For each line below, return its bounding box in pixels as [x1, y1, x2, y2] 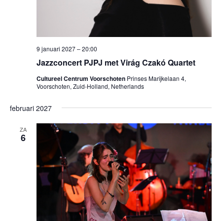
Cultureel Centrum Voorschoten [36, 74, 127, 83]
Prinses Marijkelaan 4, [126, 74, 186, 83]
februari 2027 [9, 103, 52, 113]
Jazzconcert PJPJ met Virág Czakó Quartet [36, 57, 195, 69]
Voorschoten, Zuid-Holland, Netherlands [36, 82, 144, 91]
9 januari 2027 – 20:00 [36, 44, 97, 53]
